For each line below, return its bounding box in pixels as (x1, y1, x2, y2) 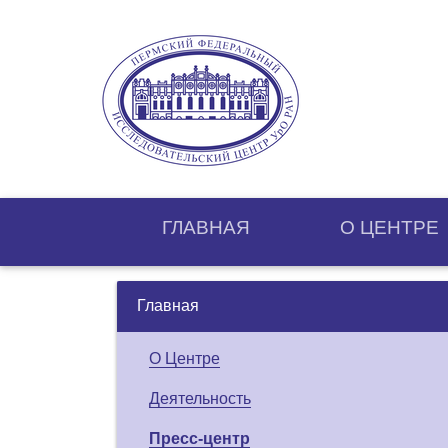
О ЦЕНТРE (340, 216, 439, 238)
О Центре (149, 349, 220, 367)
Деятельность (149, 389, 251, 407)
